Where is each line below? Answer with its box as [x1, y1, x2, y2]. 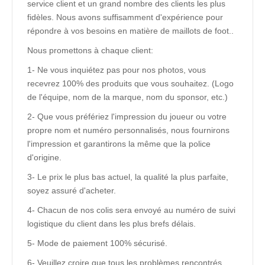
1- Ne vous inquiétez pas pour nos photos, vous [27, 65, 206, 75]
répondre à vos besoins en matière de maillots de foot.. [27, 26, 236, 35]
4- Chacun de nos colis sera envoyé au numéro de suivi [27, 205, 235, 215]
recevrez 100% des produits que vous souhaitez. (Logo [27, 79, 234, 88]
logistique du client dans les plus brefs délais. [27, 219, 196, 228]
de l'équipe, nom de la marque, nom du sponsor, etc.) [27, 92, 228, 102]
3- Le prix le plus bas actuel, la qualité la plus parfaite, [27, 172, 228, 182]
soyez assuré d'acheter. [27, 186, 116, 195]
